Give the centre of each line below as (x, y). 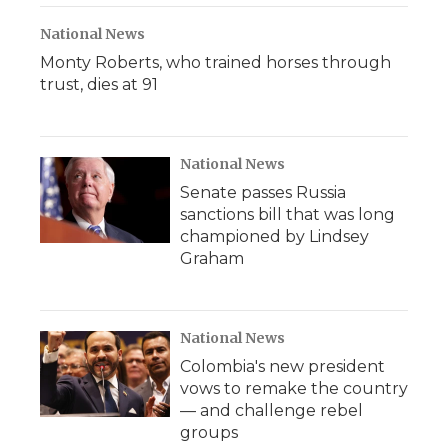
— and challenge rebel (271, 410)
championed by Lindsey (274, 236)
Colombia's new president (282, 366)
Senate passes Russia (263, 192)
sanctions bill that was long (287, 214)
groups (209, 432)
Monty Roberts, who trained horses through (215, 62)
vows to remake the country (294, 388)
